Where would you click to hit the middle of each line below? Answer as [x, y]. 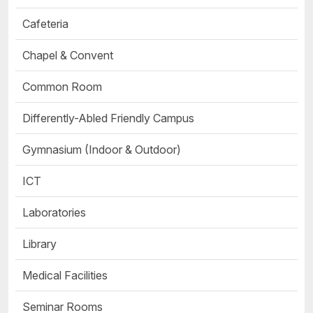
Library [39, 244]
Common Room [62, 87]
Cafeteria [45, 24]
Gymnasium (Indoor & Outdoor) [102, 150]
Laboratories [54, 213]
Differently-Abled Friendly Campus [108, 118]
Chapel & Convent [68, 56]
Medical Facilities [65, 276]
